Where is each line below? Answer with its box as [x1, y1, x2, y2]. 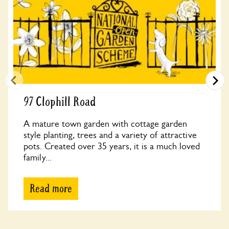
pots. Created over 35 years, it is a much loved [24, 141, 200, 151]
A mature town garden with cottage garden [24, 119, 187, 129]
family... [24, 152, 52, 163]
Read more [30, 181, 72, 196]
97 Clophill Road [24, 94, 96, 110]
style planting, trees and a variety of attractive [24, 130, 197, 140]
